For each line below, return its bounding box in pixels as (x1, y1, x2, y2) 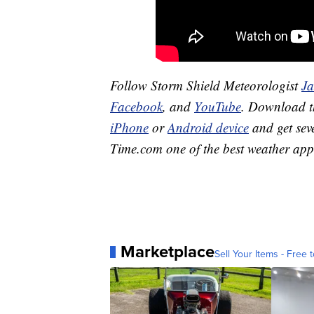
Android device (168, 118, 249, 137)
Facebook (110, 97, 163, 116)
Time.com (110, 139, 163, 158)
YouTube (194, 97, 241, 116)
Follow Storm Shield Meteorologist (110, 76, 301, 95)
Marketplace (121, 239, 214, 265)
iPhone (110, 118, 149, 137)
